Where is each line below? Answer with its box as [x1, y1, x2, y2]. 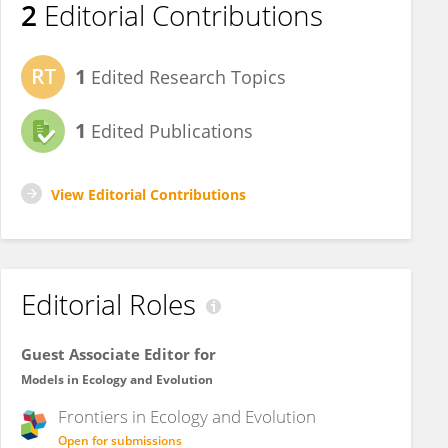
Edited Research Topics [86, 65, 286, 89]
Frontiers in [58, 405, 150, 428]
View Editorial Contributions [51, 185, 246, 204]
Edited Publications [86, 119, 253, 143]
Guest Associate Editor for [21, 344, 216, 364]
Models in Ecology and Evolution [21, 371, 213, 388]
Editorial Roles [21, 285, 196, 323]
